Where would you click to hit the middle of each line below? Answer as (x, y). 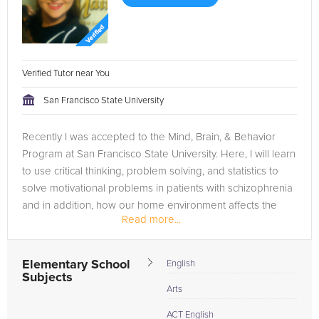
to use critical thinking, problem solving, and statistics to (150, 171)
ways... (37, 223)
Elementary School (76, 265)
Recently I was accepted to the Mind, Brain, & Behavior (149, 137)
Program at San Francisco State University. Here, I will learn (159, 154)
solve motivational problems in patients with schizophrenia (157, 188)
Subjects (47, 278)
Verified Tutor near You (67, 74)
